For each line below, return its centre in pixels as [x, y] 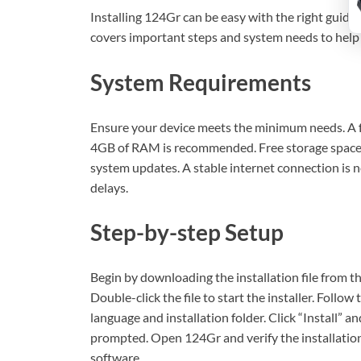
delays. [109, 187]
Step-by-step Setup [187, 232]
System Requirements [201, 82]
